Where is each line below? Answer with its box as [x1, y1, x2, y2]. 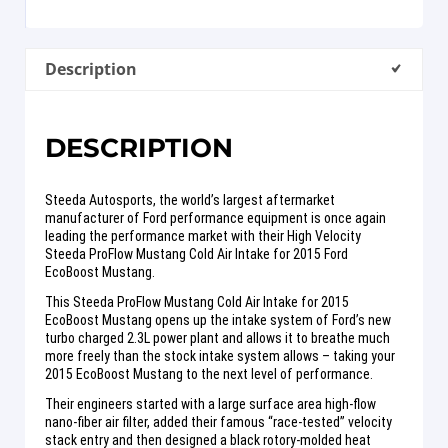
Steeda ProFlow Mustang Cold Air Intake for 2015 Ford [45, 245, 348, 262]
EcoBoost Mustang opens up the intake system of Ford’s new [45, 311, 391, 328]
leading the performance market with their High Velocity [45, 227, 361, 244]
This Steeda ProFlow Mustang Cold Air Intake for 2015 [45, 293, 349, 310]
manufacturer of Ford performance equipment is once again [45, 209, 386, 226]
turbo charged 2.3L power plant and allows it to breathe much [45, 329, 390, 346]
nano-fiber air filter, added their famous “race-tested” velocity [45, 413, 392, 430]
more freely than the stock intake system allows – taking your [45, 347, 395, 364]
